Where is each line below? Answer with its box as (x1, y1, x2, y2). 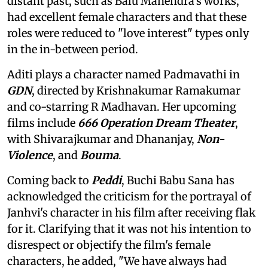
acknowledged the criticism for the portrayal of (7, 189, 251, 203)
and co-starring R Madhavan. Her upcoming (7, 99, 236, 114)
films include (7, 115, 78, 130)
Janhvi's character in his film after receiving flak (7, 205, 255, 220)
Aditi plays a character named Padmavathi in (7, 67, 240, 81)
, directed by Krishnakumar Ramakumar (32, 83, 240, 98)
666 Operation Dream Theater (78, 115, 235, 130)
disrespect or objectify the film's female (7, 237, 211, 252)
